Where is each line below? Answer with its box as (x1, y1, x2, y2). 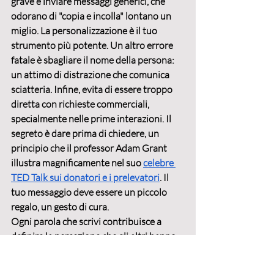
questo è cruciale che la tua (11, 259, 125, 272)
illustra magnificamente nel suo (11, 157, 143, 169)
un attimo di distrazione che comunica (11, 68, 171, 81)
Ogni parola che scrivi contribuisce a (11, 215, 163, 228)
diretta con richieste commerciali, (11, 98, 151, 111)
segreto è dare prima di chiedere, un (11, 127, 161, 140)
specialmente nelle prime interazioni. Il (11, 113, 173, 125)
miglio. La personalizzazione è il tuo (11, 24, 159, 37)
